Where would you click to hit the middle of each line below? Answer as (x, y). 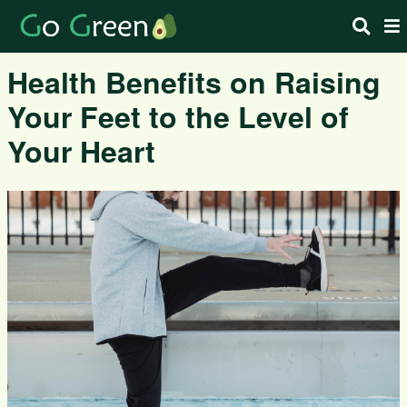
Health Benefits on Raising (194, 82)
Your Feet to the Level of (178, 116)
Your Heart (81, 151)
